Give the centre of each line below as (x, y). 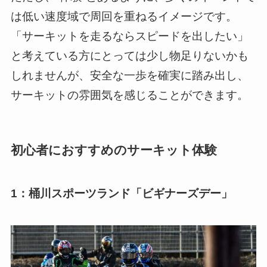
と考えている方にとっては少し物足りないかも (129, 56)
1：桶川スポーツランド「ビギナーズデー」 (121, 193)
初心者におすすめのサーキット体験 (114, 150)
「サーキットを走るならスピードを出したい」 (129, 36)
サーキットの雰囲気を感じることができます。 (129, 95)
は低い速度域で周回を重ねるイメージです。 (124, 17)
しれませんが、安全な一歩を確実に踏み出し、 (129, 76)
